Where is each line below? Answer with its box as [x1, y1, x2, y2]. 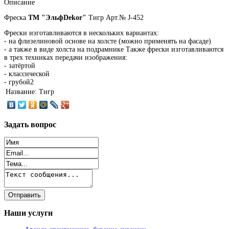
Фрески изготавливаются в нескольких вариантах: [4, 29, 159, 37]
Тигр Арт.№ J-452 [86, 14, 144, 22]
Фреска [4, 14, 28, 22]
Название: [6, 87, 37, 96]
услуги [26, 209, 53, 218]
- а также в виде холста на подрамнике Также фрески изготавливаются [4, 45, 223, 53]
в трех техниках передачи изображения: [4, 53, 127, 61]
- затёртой [4, 61, 35, 70]
